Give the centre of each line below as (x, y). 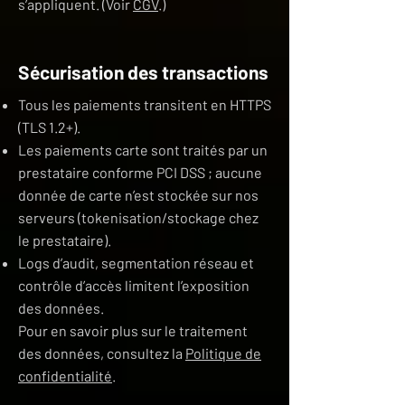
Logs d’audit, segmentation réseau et (136, 263)
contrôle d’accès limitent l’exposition (134, 285)
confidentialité (65, 376)
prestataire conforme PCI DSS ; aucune (140, 172)
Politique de (223, 353)
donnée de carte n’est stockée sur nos (138, 195)
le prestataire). (65, 240)
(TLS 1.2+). (49, 127)
